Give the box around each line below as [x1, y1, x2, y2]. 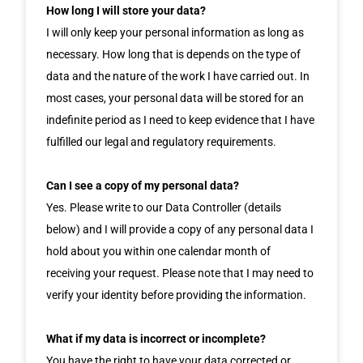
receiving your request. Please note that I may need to [46, 266, 314, 280]
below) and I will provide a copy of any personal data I [46, 222, 314, 236]
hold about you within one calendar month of [46, 244, 271, 258]
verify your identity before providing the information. [46, 288, 307, 301]
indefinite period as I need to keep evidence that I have [46, 113, 315, 126]
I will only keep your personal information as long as [46, 25, 305, 39]
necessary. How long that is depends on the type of [46, 47, 301, 61]
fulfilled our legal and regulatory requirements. [46, 135, 277, 148]
